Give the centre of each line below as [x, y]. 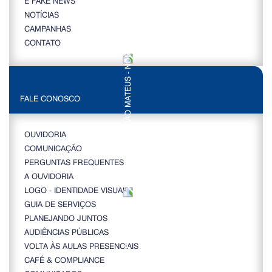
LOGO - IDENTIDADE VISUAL [76, 190]
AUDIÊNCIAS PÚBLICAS [66, 232]
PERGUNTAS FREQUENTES [74, 162]
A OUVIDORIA [49, 176]
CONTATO [42, 42]
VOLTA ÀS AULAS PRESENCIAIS [81, 246]
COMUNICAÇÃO [53, 148]
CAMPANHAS [48, 29]
